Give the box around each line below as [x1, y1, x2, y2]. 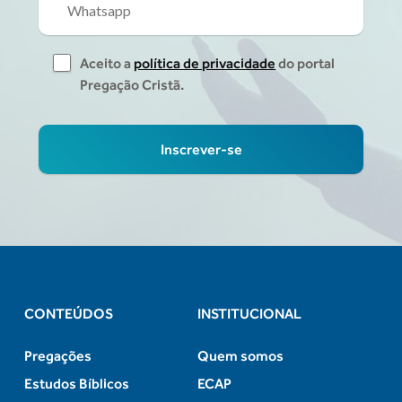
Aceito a [80, 55, 135, 73]
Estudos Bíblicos [24, 375, 130, 393]
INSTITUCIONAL [197, 305, 302, 323]
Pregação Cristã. [80, 76, 185, 94]
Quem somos [197, 347, 284, 365]
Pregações [24, 347, 92, 365]
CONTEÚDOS [24, 305, 114, 323]
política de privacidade [134, 55, 276, 73]
